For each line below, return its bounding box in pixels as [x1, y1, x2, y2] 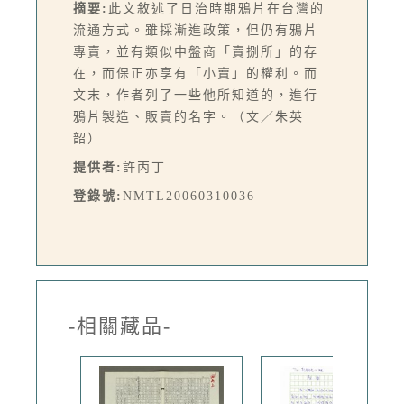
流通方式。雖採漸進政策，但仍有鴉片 [73, 23, 318, 38]
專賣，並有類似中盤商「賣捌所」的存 [73, 45, 318, 60]
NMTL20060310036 [123, 189, 255, 204]
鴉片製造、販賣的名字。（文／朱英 [73, 110, 304, 124]
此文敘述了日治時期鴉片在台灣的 [108, 2, 325, 16]
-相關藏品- [69, 315, 171, 338]
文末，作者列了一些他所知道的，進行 [73, 88, 318, 103]
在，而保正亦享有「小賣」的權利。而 [73, 67, 318, 81]
